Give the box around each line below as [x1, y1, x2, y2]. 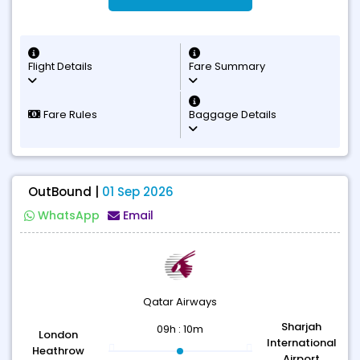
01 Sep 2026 [102, 183, 174, 200]
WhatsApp [38, 207, 100, 223]
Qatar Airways [143, 294, 217, 309]
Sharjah [281, 319, 322, 334]
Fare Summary [189, 59, 265, 74]
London [39, 327, 79, 342]
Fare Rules [41, 107, 97, 122]
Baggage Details [189, 107, 276, 122]
